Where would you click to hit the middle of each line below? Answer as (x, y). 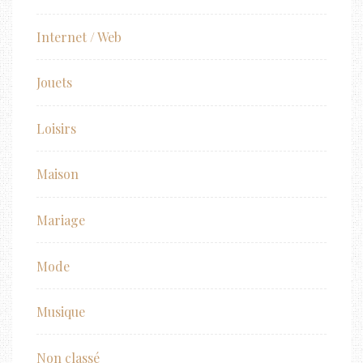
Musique (61, 312)
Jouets (54, 83)
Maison (58, 174)
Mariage (61, 220)
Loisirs (56, 128)
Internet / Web (79, 36)
